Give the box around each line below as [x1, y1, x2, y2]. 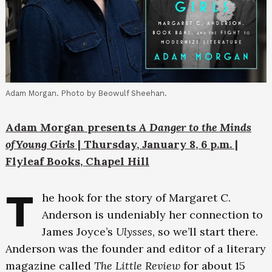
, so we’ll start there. [152, 225, 259, 239]
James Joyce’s [42, 225, 117, 239]
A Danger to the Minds [138, 120, 251, 135]
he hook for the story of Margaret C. [42, 191, 231, 205]
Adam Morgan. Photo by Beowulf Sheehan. [5, 89, 167, 98]
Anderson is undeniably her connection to [42, 208, 263, 222]
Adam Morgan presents [5, 120, 139, 135]
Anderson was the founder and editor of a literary [5, 242, 266, 256]
